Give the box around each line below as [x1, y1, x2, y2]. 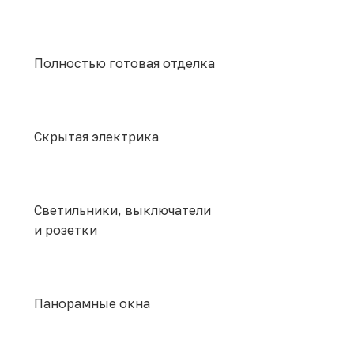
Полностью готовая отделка [34, 55, 215, 72]
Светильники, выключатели [34, 202, 211, 219]
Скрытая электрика [34, 129, 159, 145]
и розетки [34, 222, 97, 239]
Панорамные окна [34, 296, 150, 312]
